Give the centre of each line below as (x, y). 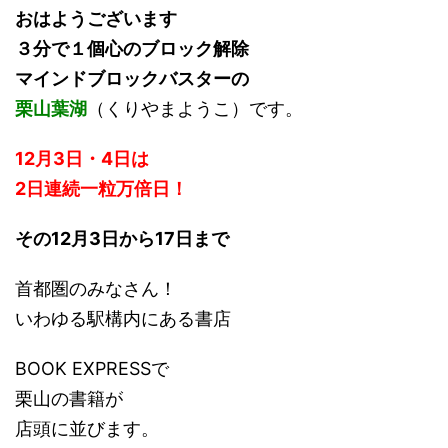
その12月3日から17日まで (122, 239)
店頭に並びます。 (87, 429)
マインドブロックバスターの (132, 79)
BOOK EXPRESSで (92, 369)
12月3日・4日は (82, 159)
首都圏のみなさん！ (96, 289)
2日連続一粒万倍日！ (101, 189)
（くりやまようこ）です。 (195, 109)
